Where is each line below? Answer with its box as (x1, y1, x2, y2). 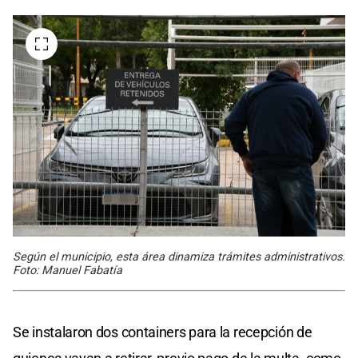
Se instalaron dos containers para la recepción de (13, 324, 312, 341)
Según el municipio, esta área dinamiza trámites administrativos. (13, 250, 345, 265)
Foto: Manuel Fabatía (13, 264, 122, 278)
